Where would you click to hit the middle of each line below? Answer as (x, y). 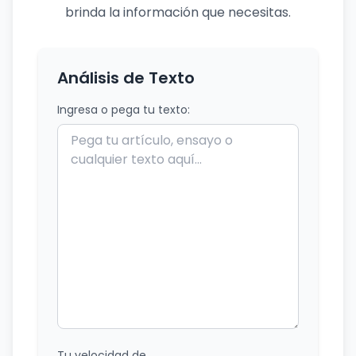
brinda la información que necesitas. (178, 12)
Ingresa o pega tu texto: (124, 110)
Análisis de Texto (126, 78)
